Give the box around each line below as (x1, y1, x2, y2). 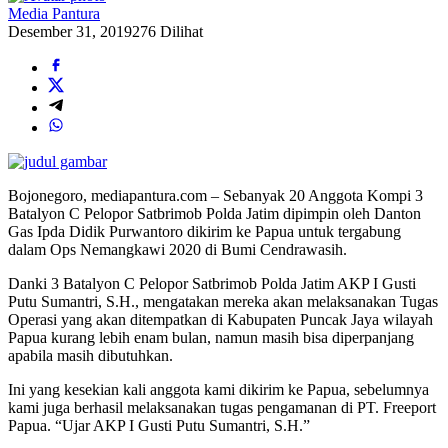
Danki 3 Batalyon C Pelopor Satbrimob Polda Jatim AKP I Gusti (8, 274, 416, 292)
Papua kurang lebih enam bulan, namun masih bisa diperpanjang (8, 328, 414, 346)
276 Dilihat (132, 22, 203, 40)
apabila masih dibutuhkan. (8, 346, 173, 364)
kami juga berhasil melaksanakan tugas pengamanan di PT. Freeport (8, 398, 436, 416)
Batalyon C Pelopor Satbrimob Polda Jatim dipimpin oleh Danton (8, 204, 421, 222)
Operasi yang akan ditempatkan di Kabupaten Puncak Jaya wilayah (8, 310, 433, 328)
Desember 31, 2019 (8, 22, 132, 40)
